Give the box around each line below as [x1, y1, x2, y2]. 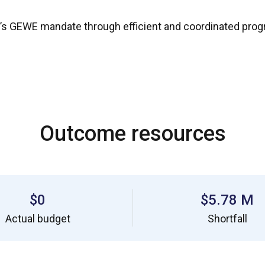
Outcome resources [39, 121, 226, 146]
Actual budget [5, 212, 70, 225]
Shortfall [207, 212, 247, 225]
